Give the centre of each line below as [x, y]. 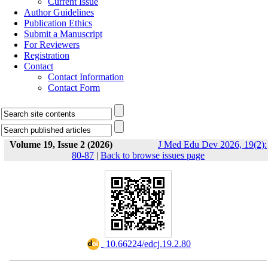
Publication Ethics [58, 23]
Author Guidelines [59, 12]
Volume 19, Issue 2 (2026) [61, 144]
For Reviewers [52, 45]
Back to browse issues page [153, 155]
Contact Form [74, 88]
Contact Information [86, 77]
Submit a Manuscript [63, 34]
